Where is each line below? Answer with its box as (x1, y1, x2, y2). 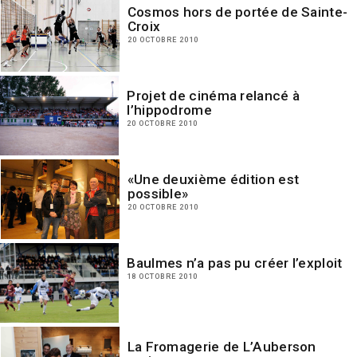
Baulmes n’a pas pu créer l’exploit (127, 255, 343, 271)
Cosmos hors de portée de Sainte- (127, 4, 348, 20)
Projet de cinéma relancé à (127, 88, 300, 104)
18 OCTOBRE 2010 (127, 272, 198, 280)
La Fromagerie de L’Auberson (127, 339, 316, 355)
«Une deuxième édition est (127, 171, 300, 187)
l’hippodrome (127, 102, 212, 118)
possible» (127, 186, 189, 202)
